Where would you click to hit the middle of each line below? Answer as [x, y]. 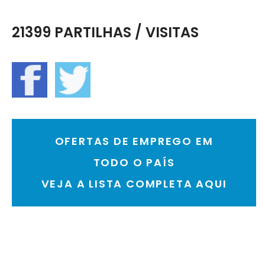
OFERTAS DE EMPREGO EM [134, 141]
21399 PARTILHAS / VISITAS [105, 33]
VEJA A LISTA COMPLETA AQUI [134, 184]
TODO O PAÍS [134, 163]
